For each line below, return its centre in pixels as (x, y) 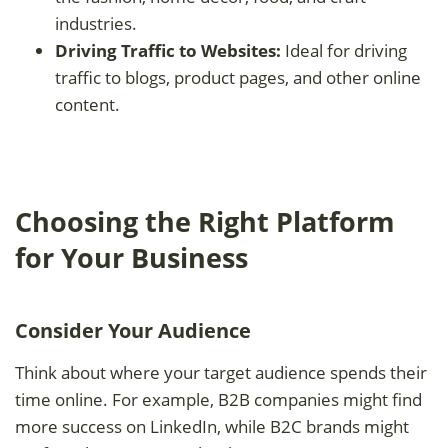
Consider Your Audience (133, 330)
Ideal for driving (344, 50)
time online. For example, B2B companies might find (218, 399)
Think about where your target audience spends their (221, 372)
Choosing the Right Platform (205, 221)
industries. (96, 23)
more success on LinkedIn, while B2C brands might (212, 426)
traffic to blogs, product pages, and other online (238, 77)
